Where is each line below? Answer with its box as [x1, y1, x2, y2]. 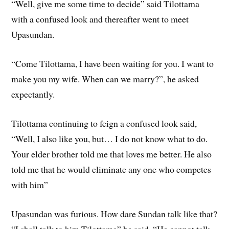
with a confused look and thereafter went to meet [11, 13, 189, 26]
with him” [11, 178, 49, 191]
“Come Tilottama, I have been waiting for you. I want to [11, 57, 214, 70]
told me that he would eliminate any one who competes [11, 163, 212, 175]
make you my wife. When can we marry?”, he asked [11, 73, 199, 85]
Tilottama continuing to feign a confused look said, [11, 117, 197, 129]
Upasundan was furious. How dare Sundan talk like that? [11, 207, 218, 220]
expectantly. [11, 88, 55, 101]
